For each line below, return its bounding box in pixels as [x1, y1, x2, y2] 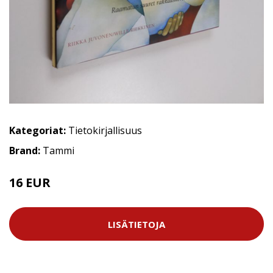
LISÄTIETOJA [108, 218, 165, 230]
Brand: [9, 144, 43, 158]
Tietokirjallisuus [68, 124, 142, 138]
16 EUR [9, 174, 51, 191]
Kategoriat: [9, 124, 66, 138]
